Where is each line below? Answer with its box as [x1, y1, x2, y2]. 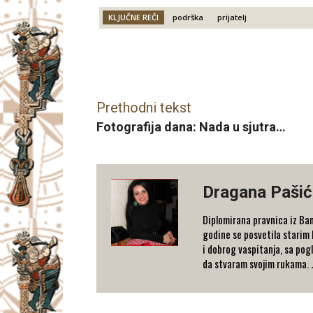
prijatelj [217, 12, 247, 23]
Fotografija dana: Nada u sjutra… [96, 119, 286, 135]
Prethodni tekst [96, 99, 191, 117]
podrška [173, 12, 203, 23]
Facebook [129, 60, 166, 71]
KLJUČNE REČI [108, 12, 159, 23]
